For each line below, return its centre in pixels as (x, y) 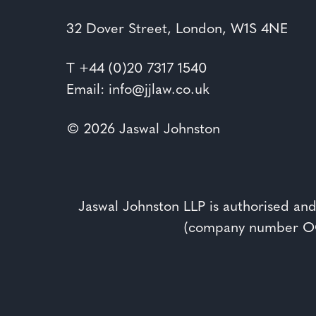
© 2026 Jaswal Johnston (144, 129)
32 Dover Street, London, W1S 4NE (177, 29)
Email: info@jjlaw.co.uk (138, 90)
